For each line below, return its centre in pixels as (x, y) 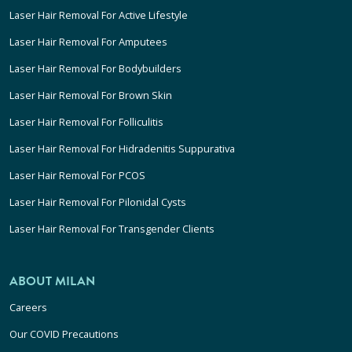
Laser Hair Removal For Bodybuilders (95, 69)
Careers (28, 308)
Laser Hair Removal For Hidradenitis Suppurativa (122, 149)
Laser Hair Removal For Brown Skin (91, 95)
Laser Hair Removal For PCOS (77, 176)
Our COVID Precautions (64, 334)
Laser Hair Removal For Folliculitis (86, 122)
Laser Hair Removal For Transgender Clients (112, 229)
